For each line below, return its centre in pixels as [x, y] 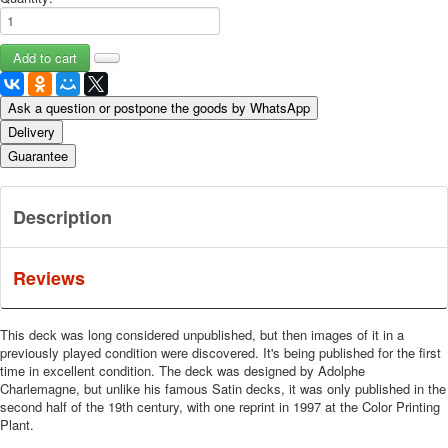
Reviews [49, 277]
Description [62, 216]
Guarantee [38, 155]
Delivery [31, 131]
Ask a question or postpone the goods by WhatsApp [159, 107]
